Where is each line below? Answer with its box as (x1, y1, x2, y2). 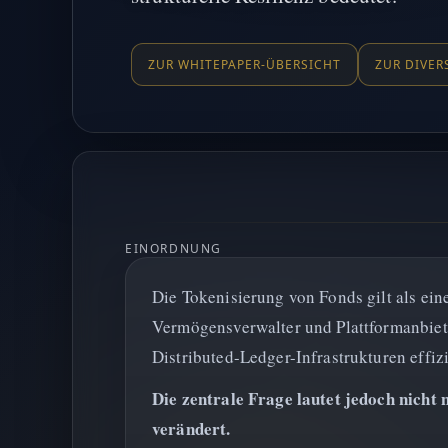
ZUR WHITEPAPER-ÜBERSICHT (148, 56, 341, 73)
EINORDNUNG (125, 240, 222, 257)
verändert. (152, 416, 231, 441)
